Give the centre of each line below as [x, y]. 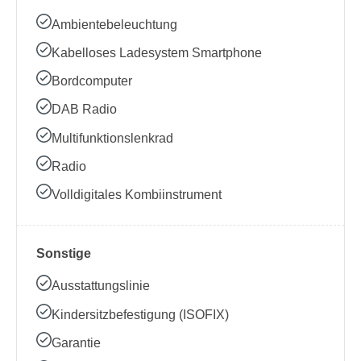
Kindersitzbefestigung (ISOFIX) [141, 314]
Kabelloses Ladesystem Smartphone [157, 52]
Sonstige [64, 254]
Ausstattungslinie [101, 286]
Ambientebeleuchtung [115, 24]
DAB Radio [85, 110]
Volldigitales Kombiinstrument [137, 195]
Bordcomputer [92, 81]
